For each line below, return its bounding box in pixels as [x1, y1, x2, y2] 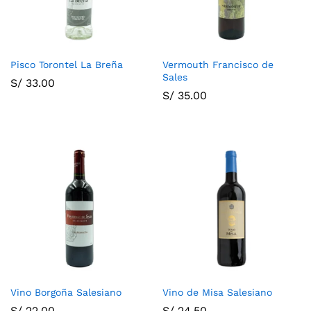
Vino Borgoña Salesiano [10, 286, 121, 298]
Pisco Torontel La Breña [10, 58, 123, 70]
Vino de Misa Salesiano [162, 286, 272, 298]
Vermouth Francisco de [162, 58, 274, 70]
